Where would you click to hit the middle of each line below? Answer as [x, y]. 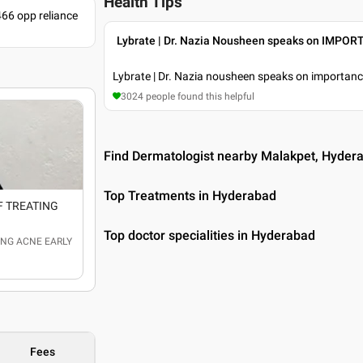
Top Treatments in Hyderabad [190, 196]
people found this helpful [199, 96]
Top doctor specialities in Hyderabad [210, 235]
